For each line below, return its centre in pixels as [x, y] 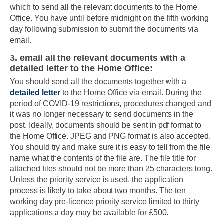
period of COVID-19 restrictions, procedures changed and [111, 104]
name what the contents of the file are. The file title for [103, 158]
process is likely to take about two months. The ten [98, 191]
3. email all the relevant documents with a [98, 57]
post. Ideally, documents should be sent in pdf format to [106, 125]
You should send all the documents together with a [98, 82]
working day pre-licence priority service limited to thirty [105, 202]
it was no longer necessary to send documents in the [102, 114]
